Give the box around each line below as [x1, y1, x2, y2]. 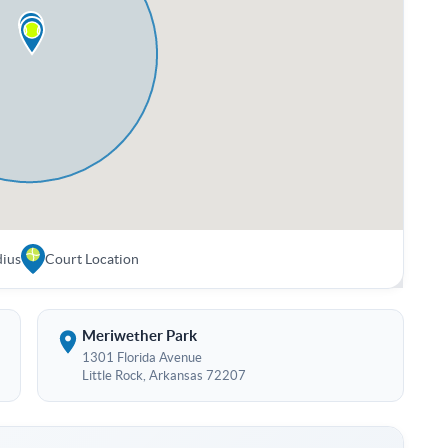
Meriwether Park [82, 327, 197, 345]
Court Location [44, 251, 139, 268]
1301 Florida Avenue [82, 350, 202, 366]
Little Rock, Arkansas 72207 [82, 368, 246, 384]
